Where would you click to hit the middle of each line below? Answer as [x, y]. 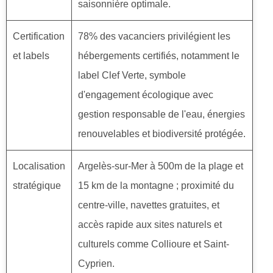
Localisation [39, 166]
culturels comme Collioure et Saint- [154, 244]
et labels [31, 56]
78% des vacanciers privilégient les [154, 37]
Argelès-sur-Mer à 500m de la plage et [161, 166]
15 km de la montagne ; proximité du [156, 186]
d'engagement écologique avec [146, 95]
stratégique [37, 186]
